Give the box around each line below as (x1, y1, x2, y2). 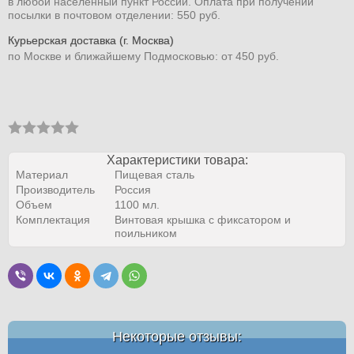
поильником (114, 226, 177, 239)
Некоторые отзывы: (112, 328, 242, 345)
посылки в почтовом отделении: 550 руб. (8, 8, 220, 21)
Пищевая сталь (114, 168, 194, 181)
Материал (15, 168, 68, 181)
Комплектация (15, 213, 90, 226)
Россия (114, 183, 151, 196)
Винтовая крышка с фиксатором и (114, 213, 291, 226)
